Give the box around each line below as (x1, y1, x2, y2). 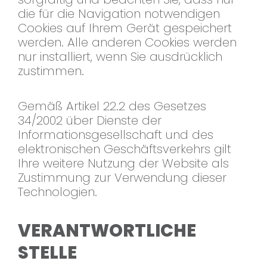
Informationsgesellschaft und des (18, 126, 213, 144)
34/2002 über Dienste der (18, 112, 162, 129)
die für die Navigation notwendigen (18, 5, 220, 23)
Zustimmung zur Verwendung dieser (18, 169, 226, 187)
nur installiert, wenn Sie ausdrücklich (18, 48, 222, 66)
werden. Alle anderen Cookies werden (18, 34, 237, 51)
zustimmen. (18, 63, 84, 80)
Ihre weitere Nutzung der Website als (18, 155, 229, 172)
